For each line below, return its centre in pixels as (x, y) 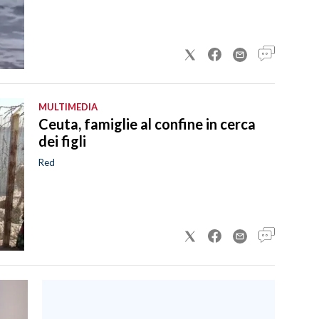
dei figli (62, 141)
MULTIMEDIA (68, 106)
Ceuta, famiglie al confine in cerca (147, 124)
